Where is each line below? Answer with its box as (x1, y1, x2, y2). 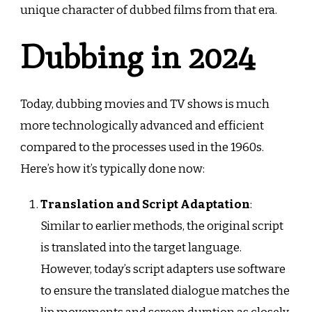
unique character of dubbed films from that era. (20, 2, 277, 17)
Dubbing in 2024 (20, 37, 255, 77)
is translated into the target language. (40, 240, 242, 256)
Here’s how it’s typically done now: (20, 162, 205, 177)
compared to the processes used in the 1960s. (20, 140, 264, 155)
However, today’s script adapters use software (40, 262, 286, 277)
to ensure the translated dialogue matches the (40, 283, 290, 299)
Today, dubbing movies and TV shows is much (20, 97, 270, 112)
